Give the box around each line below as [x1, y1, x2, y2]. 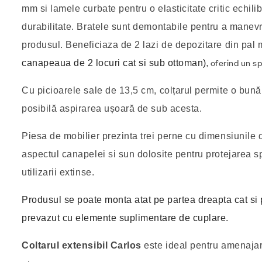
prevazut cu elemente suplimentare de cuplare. [22, 212, 229, 223]
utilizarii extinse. [22, 167, 95, 177]
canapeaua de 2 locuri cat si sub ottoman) [22, 57, 206, 68]
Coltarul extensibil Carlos [22, 240, 142, 250]
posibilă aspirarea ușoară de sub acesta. [22, 103, 202, 113]
